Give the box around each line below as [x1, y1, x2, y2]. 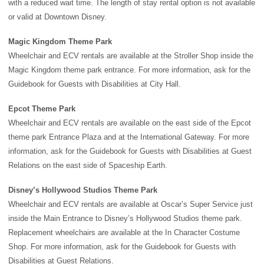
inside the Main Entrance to [8, 214, 104, 223]
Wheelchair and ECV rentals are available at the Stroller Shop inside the [8, 51, 253, 61]
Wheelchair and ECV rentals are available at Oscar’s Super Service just [8, 200, 253, 209]
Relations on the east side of [8, 161, 108, 170]
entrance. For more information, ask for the [102, 65, 250, 75]
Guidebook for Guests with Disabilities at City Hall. [8, 80, 181, 89]
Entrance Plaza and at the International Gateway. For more [47, 133, 249, 142]
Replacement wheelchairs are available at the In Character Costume [8, 228, 240, 237]
